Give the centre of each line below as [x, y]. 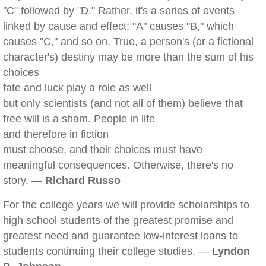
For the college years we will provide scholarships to [126, 205]
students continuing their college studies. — [107, 251]
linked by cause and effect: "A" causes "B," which [118, 26]
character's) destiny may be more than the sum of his [128, 57]
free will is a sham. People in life [79, 119]
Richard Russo [83, 180]
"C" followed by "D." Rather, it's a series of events [119, 11]
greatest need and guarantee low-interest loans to [121, 236]
